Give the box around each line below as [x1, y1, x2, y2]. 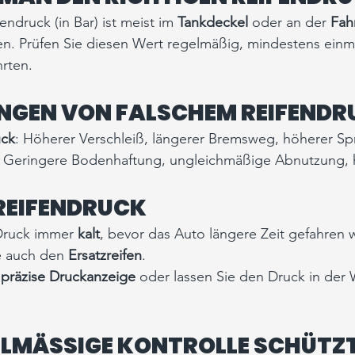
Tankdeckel [177, 13, 248, 31]
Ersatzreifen [68, 246, 142, 264]
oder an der [248, 13, 330, 31]
